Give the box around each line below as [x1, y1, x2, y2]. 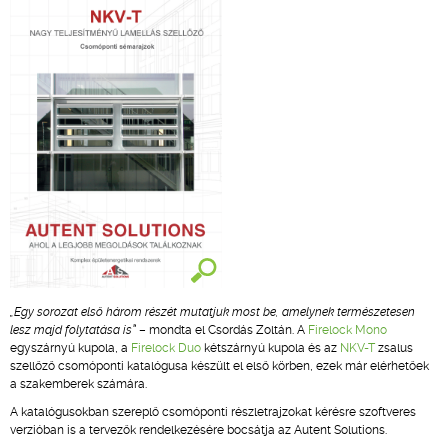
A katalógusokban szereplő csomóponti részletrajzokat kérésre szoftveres [10, 405, 416, 419]
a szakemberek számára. [10, 377, 147, 391]
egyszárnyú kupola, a [10, 341, 131, 355]
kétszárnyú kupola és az [201, 341, 340, 355]
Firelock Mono [308, 323, 387, 337]
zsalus [375, 341, 413, 355]
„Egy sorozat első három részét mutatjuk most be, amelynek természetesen [10, 305, 415, 319]
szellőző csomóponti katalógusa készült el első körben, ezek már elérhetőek [10, 359, 429, 373]
